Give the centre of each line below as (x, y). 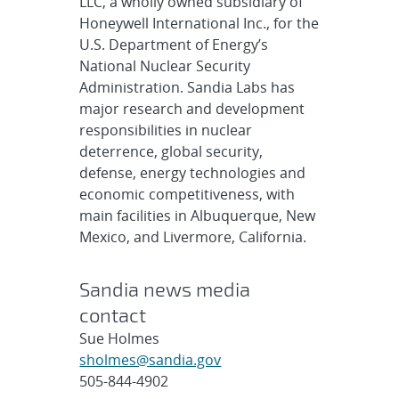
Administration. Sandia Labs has (187, 87)
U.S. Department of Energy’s (174, 45)
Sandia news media (165, 289)
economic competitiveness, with (187, 194)
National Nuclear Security (165, 66)
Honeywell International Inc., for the (199, 23)
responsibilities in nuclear (166, 130)
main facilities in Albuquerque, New (198, 216)
